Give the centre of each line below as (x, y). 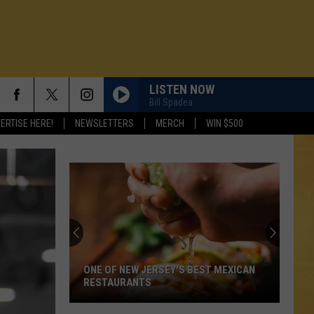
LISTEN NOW (182, 89)
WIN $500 (225, 123)
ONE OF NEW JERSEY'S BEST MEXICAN (169, 270)
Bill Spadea (171, 102)
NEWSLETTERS (104, 123)
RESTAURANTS (117, 282)
